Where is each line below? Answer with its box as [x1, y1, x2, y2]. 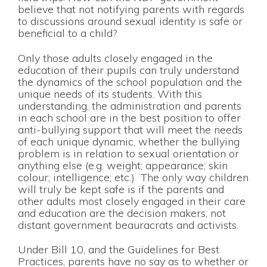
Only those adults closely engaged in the [18, 51, 213, 65]
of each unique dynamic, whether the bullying [18, 134, 240, 148]
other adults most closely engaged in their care [18, 194, 246, 208]
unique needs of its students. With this [18, 86, 202, 101]
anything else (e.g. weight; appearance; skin [18, 158, 228, 172]
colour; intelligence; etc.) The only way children [18, 170, 249, 184]
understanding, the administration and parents [18, 98, 241, 113]
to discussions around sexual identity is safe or [18, 14, 243, 29]
